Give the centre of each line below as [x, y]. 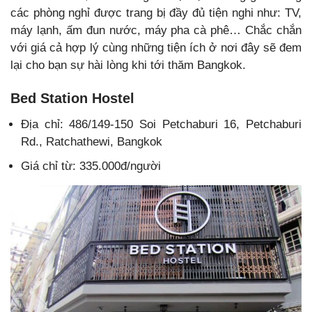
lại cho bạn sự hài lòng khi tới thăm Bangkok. [128, 65]
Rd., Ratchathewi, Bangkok [92, 142]
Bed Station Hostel [72, 99]
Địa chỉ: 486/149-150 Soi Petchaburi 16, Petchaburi [161, 125]
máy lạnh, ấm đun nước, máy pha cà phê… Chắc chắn [156, 31]
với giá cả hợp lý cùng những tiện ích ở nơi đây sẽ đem [156, 48]
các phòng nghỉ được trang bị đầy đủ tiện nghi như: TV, [156, 13]
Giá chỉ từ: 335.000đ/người [91, 166]
